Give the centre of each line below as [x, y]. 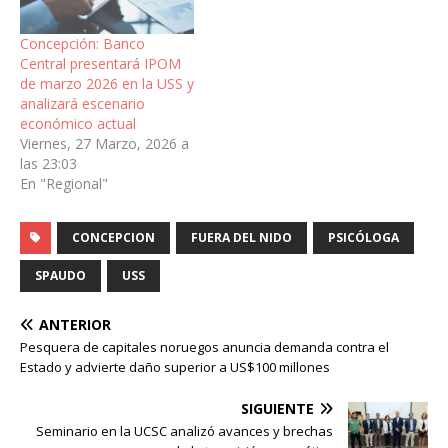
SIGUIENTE [277, 408]
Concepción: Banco [82, 43]
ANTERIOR [75, 324]
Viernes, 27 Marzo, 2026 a [104, 143]
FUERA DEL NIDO [241, 237]
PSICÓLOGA [363, 237]
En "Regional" [64, 183]
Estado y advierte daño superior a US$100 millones [175, 366]
